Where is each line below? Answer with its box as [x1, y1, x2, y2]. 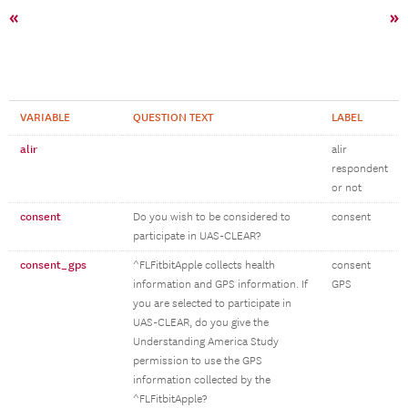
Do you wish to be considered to [133, 210, 291, 224]
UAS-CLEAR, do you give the [133, 316, 269, 330]
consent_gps [20, 258, 87, 272]
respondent [331, 162, 388, 176]
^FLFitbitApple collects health [133, 259, 275, 272]
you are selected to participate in [133, 297, 291, 311]
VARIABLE [20, 110, 70, 125]
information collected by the [133, 373, 270, 387]
